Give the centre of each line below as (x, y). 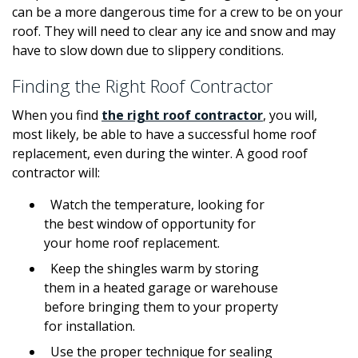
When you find (57, 115)
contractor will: (56, 173)
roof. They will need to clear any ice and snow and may (174, 32)
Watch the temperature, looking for (154, 205)
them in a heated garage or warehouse (161, 288)
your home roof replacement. (132, 243)
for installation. (89, 326)
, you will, (290, 115)
